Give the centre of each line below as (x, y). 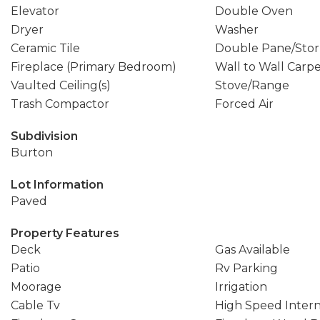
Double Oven (254, 11)
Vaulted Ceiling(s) (61, 85)
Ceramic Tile (45, 48)
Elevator (35, 11)
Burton (32, 152)
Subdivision (44, 136)
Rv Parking (246, 268)
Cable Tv (35, 305)
